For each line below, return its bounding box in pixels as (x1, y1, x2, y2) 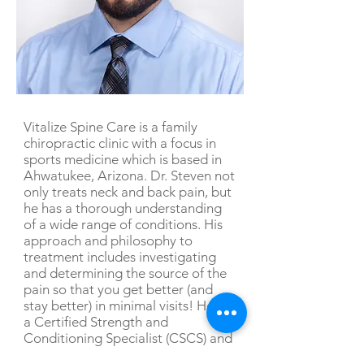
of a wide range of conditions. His (24, 216, 223, 232)
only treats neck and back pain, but (24, 184, 232, 200)
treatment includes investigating (24, 249, 216, 265)
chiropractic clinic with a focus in (24, 135, 216, 151)
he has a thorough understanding (24, 200, 222, 216)
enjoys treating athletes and (24, 346, 190, 362)
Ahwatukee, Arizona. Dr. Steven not (24, 167, 235, 184)
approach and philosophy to (24, 232, 193, 249)
